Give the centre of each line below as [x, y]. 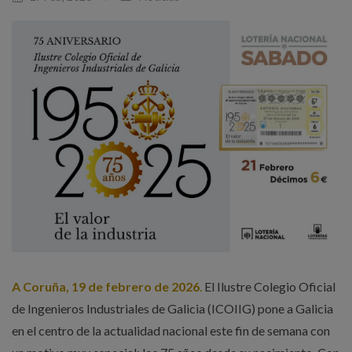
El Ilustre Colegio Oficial [269, 287]
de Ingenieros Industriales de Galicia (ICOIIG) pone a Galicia [172, 309]
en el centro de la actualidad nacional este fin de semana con [170, 331]
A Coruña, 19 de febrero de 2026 [105, 287]
